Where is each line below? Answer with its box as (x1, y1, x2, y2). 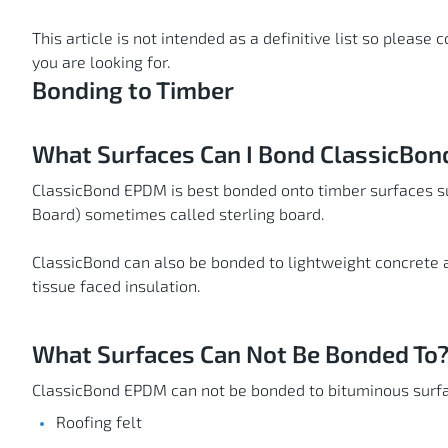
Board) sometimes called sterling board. (32, 203, 333, 223)
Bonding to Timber (32, 74, 234, 104)
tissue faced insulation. (32, 275, 205, 295)
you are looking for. (32, 51, 175, 71)
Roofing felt (56, 411, 142, 431)
